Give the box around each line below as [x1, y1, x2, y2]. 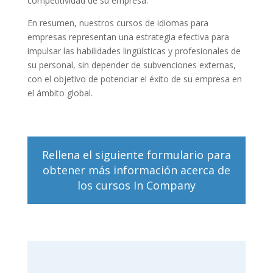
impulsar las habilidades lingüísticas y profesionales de [27, 44, 241, 57]
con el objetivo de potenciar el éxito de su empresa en [27, 73, 242, 85]
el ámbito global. [27, 87, 93, 99]
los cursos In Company [77, 177, 196, 193]
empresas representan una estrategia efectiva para [27, 30, 229, 43]
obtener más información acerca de [42, 162, 230, 177]
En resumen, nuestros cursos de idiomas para [27, 16, 208, 29]
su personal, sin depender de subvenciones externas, [27, 58, 236, 71]
